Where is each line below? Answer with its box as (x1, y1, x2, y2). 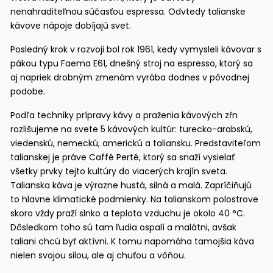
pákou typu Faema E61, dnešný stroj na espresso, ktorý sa (10, 57, 253, 69)
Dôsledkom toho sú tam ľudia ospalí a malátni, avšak (10, 221, 237, 233)
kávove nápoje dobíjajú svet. (10, 19, 132, 32)
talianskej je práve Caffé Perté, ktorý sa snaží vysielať (10, 151, 235, 163)
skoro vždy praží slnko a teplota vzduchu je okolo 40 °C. (10, 207, 246, 219)
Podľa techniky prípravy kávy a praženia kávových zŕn (10, 108, 238, 121)
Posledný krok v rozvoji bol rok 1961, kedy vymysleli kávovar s (10, 43, 262, 55)
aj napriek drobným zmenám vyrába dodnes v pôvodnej (10, 71, 250, 83)
